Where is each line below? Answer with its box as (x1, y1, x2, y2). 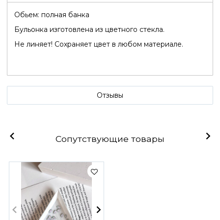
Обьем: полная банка (14, 10, 89, 20)
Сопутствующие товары (55, 134, 165, 144)
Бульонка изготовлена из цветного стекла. (14, 25, 165, 34)
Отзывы (97, 91, 123, 100)
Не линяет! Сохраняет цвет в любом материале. (14, 40, 183, 49)
